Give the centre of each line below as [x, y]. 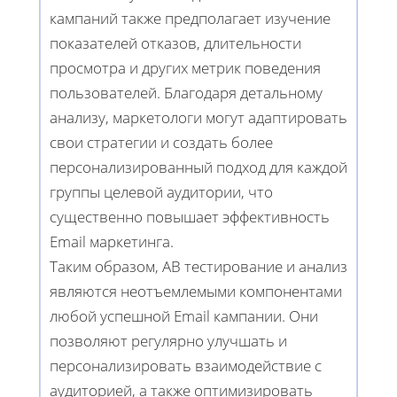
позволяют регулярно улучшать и [168, 340]
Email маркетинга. [112, 241]
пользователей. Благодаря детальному [186, 92]
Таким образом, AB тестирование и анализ [198, 266]
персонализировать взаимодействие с [186, 365]
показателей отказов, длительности [175, 43]
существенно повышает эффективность [190, 216]
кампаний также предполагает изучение [190, 18]
